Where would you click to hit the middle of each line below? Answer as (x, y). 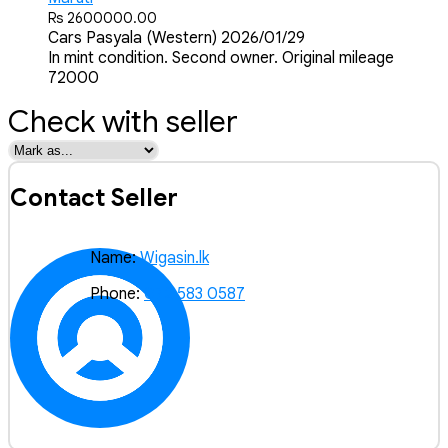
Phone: (115, 294)
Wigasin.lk (174, 258)
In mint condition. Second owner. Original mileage (221, 57)
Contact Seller (94, 197)
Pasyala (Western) (151, 37)
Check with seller (123, 121)
